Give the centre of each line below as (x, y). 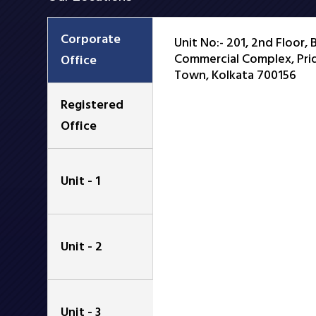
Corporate (91, 39)
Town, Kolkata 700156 (236, 75)
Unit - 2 (82, 246)
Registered (92, 104)
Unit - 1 (81, 181)
